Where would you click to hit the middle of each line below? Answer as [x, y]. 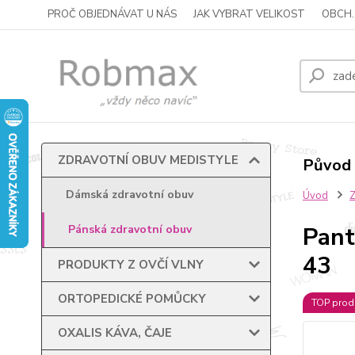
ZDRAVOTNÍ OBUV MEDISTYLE [148, 160]
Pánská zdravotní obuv [130, 229]
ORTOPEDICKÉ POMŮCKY [132, 299]
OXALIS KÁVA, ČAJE [115, 333]
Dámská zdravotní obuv [130, 195]
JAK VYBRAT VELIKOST [249, 14]
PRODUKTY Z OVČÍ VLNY [131, 265]
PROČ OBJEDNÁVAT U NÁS [112, 14]
